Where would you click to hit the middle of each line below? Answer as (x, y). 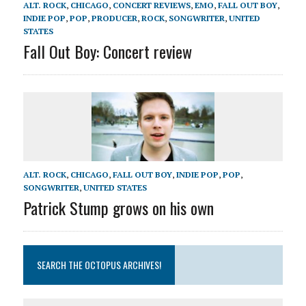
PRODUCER (114, 18)
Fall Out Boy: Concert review (107, 51)
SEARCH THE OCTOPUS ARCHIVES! (99, 264)
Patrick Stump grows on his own (118, 207)
